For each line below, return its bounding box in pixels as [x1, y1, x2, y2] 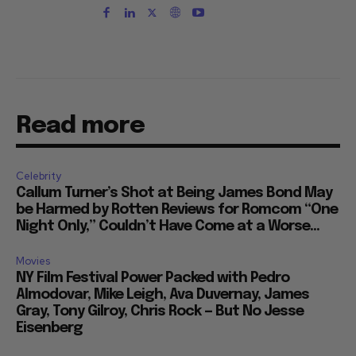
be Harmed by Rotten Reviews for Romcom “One [16, 203, 338, 217]
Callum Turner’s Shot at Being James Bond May [16, 186, 332, 200]
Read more [16, 114, 145, 138]
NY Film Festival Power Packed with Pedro [16, 271, 289, 285]
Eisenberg [16, 321, 83, 335]
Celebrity [16, 169, 61, 183]
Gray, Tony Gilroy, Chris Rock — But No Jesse [16, 304, 304, 319]
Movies [16, 254, 50, 268]
